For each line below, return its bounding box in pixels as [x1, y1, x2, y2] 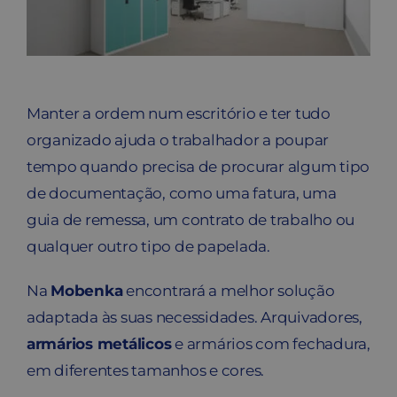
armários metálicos [26, 335, 172, 354]
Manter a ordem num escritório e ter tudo [26, 105, 331, 123]
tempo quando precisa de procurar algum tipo [26, 158, 370, 176]
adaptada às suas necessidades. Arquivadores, [26, 308, 362, 327]
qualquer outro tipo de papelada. [26, 237, 270, 256]
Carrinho [20, 66, 81, 84]
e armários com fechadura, [171, 335, 370, 354]
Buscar [20, 125, 69, 143]
